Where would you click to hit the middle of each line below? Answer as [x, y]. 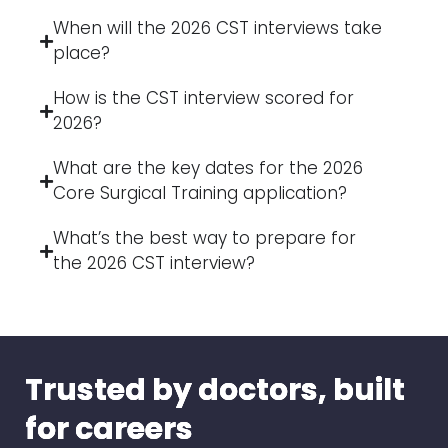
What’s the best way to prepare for [204, 238]
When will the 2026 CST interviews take [217, 28]
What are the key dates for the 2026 [208, 168]
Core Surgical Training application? [200, 193]
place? [81, 53]
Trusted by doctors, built [215, 390]
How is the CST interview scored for [203, 98]
